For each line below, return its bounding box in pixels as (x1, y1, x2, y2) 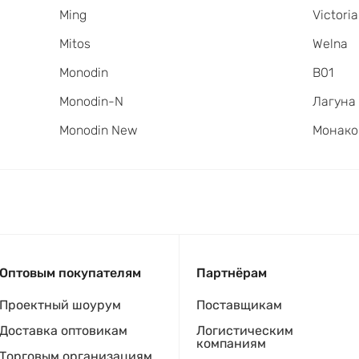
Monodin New (58, 123, 138, 139)
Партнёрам (196, 265, 267, 281)
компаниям (196, 336, 266, 352)
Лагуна (313, 94, 357, 110)
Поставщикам (196, 297, 282, 313)
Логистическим (196, 323, 293, 339)
